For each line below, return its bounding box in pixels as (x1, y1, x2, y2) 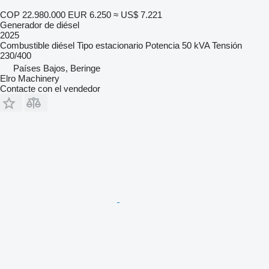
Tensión (212, 40, 242, 50)
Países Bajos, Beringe (13, 62, 100, 73)
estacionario (95, 40, 143, 50)
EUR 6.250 (68, 9, 111, 20)
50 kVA (182, 40, 210, 50)
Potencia (145, 40, 180, 50)
